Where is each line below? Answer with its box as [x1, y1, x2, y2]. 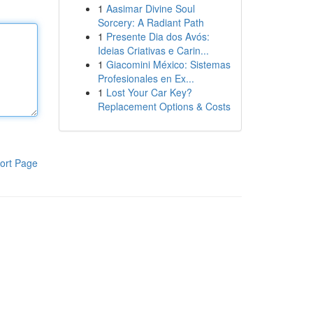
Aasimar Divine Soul [105, 1, 195, 15]
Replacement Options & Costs [97, 99, 231, 113]
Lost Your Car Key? [105, 85, 192, 99]
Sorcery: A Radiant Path [97, 15, 204, 29]
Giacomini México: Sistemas [105, 57, 231, 71]
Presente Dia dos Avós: [105, 29, 210, 43]
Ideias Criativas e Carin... [97, 43, 209, 57]
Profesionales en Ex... [97, 71, 194, 85]
